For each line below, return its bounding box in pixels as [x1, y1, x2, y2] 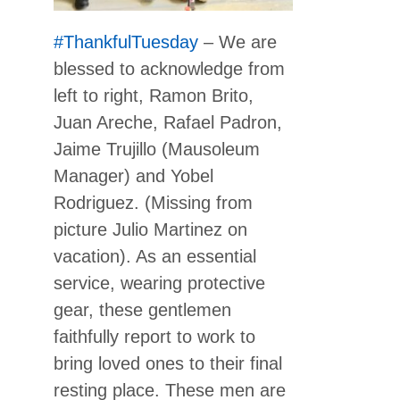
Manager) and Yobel [54, 166, 213, 187]
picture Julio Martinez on [54, 220, 247, 240]
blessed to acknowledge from [54, 59, 285, 79]
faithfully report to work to [54, 327, 255, 347]
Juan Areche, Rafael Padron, [54, 112, 282, 133]
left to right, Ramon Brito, [54, 86, 254, 106]
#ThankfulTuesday [54, 32, 198, 53]
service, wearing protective [54, 273, 265, 294]
